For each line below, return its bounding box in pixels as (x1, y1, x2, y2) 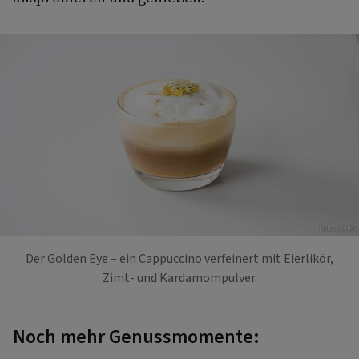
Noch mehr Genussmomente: (13, 322, 260, 351)
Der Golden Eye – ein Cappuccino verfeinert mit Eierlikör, (26, 249, 333, 268)
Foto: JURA (319, 224, 356, 236)
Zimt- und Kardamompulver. (102, 268, 257, 287)
